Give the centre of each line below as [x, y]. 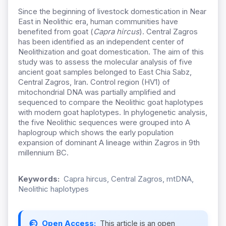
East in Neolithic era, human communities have [98, 22]
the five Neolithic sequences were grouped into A [104, 123]
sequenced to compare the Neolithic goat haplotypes [111, 102]
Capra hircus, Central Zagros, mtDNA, [129, 179]
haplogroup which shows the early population [96, 133]
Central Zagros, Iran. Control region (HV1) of [94, 82]
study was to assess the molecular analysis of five [105, 62]
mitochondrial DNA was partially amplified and [97, 92]
